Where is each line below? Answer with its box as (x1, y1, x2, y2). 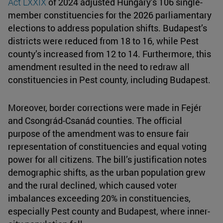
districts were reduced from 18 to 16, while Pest (8, 35, 199, 47)
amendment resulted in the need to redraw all (8, 61, 190, 73)
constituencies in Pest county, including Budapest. (8, 74, 211, 86)
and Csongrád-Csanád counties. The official (8, 114, 182, 127)
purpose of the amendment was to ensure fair (8, 127, 189, 140)
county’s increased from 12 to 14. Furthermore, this (8, 48, 211, 60)
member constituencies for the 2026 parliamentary (8, 9, 212, 21)
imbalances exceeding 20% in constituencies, (8, 192, 191, 205)
